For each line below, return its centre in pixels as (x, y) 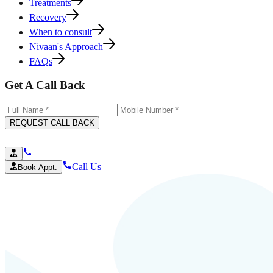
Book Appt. (38, 168)
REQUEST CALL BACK (52, 122)
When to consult (61, 32)
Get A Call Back (45, 85)
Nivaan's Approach (66, 47)
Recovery (48, 18)
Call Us (87, 167)
